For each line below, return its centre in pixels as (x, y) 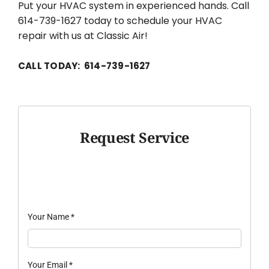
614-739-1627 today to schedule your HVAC (120, 21)
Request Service (134, 137)
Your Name (49, 216)
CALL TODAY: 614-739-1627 (84, 66)
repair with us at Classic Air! (83, 36)
